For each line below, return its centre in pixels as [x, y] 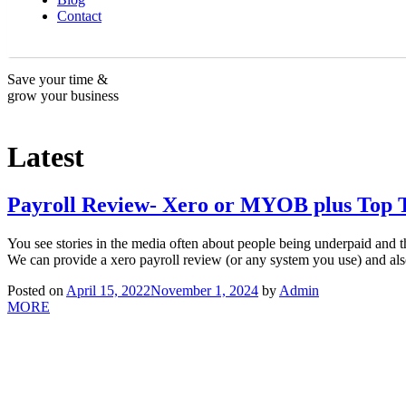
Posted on [37, 291]
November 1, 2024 [204, 291]
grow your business [63, 96]
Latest [46, 157]
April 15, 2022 [108, 291]
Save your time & [58, 79]
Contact [79, 16]
